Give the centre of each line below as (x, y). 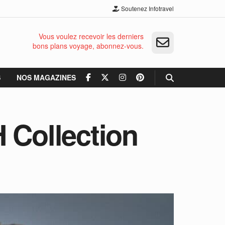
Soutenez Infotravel (147, 8)
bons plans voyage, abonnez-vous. (88, 46)
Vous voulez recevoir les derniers (91, 36)
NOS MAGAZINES (46, 77)
